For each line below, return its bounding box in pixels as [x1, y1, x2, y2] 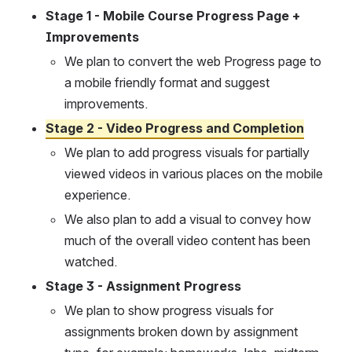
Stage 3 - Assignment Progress [46, 278, 241, 295]
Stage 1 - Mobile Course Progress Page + [46, 8, 300, 24]
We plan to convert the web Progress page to [64, 53, 321, 70]
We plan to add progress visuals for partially [64, 145, 310, 161]
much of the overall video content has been [64, 233, 310, 249]
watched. [64, 254, 117, 270]
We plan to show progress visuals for [64, 302, 273, 319]
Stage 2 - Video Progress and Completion [46, 120, 304, 137]
